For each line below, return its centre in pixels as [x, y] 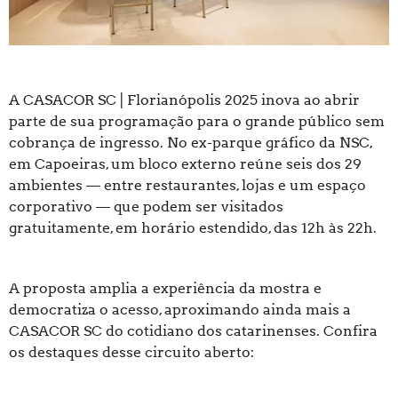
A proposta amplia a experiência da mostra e [165, 289]
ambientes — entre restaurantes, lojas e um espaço [187, 186]
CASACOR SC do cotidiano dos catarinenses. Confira [193, 331]
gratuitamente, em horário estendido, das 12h [169, 228]
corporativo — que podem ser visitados [146, 207]
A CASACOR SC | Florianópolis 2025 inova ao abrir [184, 100]
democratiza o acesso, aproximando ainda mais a [180, 310]
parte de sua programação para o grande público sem [197, 122]
